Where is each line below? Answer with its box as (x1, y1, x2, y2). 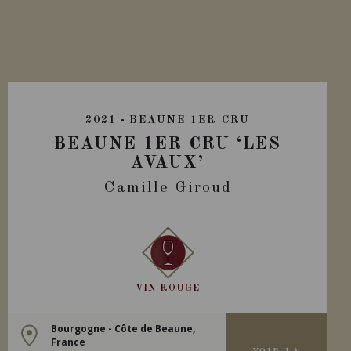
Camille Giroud (103, 180, 232, 196)
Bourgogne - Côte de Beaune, (51, 321, 196, 335)
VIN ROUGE (136, 284, 201, 293)
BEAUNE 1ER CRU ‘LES (54, 136, 282, 153)
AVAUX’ (131, 154, 205, 172)
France (51, 335, 86, 349)
